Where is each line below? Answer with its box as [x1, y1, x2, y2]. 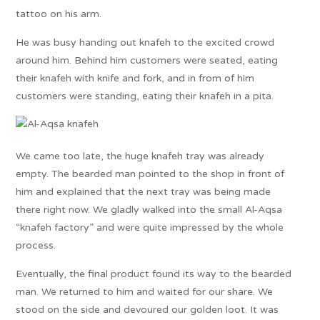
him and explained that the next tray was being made [16, 185, 271, 198]
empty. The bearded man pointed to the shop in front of [16, 167, 285, 180]
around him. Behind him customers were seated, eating [16, 54, 279, 66]
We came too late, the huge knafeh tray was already [16, 149, 265, 162]
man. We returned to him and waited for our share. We [16, 285, 274, 298]
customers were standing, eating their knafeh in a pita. [16, 89, 274, 102]
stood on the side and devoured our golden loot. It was [16, 303, 279, 316]
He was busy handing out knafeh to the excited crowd [16, 36, 275, 49]
